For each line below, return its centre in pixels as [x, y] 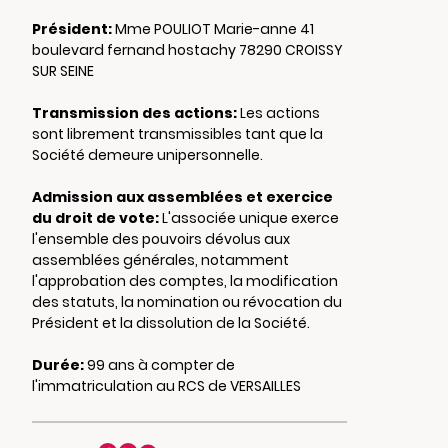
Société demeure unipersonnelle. [147, 155]
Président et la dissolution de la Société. [171, 323]
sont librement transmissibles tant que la [177, 134]
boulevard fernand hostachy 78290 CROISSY [187, 50]
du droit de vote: [95, 218]
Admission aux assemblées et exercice [182, 197]
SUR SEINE [63, 71]
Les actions [278, 113]
